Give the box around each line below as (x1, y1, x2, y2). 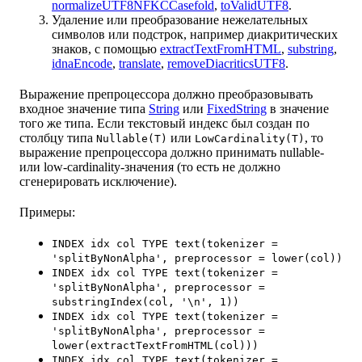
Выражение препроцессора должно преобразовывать (19, 87, 313, 102)
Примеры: (19, 205, 75, 220)
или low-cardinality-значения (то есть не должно (19, 160, 280, 175)
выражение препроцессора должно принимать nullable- (19, 145, 324, 160)
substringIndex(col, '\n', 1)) (52, 296, 239, 309)
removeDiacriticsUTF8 (167, 57, 285, 71)
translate (119, 57, 161, 71)
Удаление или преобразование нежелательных (52, 13, 308, 27)
